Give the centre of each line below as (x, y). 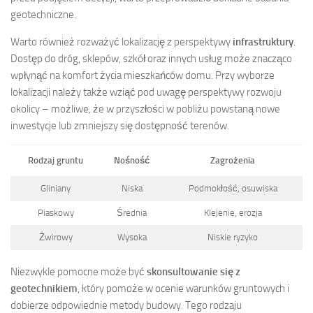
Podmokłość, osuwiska (233, 188)
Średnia (132, 212)
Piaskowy (56, 212)
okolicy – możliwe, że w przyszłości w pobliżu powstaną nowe (145, 109)
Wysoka (132, 237)
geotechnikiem (44, 289)
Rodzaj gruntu (56, 160)
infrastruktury (263, 42)
